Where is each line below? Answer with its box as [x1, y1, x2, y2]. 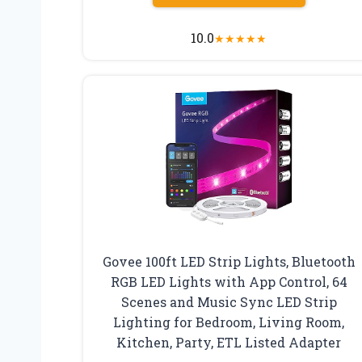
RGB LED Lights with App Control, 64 [110, 273, 347, 291]
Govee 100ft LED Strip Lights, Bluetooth [102, 253, 356, 271]
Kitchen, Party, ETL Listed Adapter [116, 334, 342, 351]
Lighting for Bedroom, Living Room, [113, 314, 345, 331]
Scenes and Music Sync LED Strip [120, 293, 337, 311]
